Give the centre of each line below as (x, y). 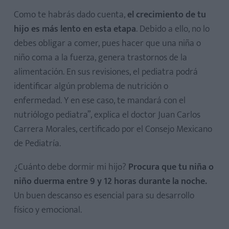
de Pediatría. (37, 143)
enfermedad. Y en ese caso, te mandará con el (100, 100)
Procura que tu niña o (171, 167)
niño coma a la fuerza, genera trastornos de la (100, 58)
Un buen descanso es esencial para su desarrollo (104, 196)
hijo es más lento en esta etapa (75, 29)
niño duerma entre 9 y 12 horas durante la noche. (110, 181)
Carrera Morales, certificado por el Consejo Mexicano (113, 129)
